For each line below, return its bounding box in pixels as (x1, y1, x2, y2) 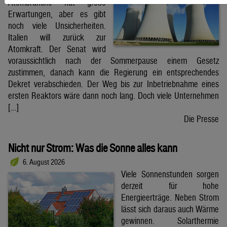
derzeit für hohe (121, 180, 219, 192)
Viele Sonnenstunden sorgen (121, 169, 219, 180)
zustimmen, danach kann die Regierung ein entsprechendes (8, 66, 219, 78)
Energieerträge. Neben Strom (121, 192, 219, 203)
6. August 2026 (23, 158, 65, 167)
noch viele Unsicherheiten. (8, 20, 106, 31)
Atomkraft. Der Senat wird (8, 43, 106, 54)
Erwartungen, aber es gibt (8, 8, 106, 19)
